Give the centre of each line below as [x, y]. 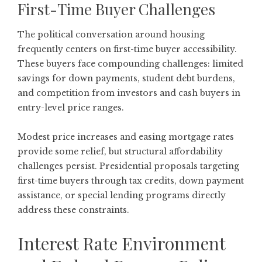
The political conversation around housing [111, 34]
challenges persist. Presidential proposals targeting [128, 166]
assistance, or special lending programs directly [122, 195]
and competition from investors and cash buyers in [129, 93]
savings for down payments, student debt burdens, [126, 78]
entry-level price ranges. [71, 107]
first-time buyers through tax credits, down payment [131, 180]
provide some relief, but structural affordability [120, 151]
